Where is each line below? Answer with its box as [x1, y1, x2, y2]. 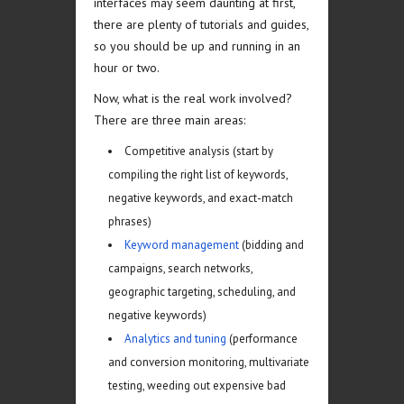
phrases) [108, 214, 151, 229]
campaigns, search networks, [108, 261, 252, 276]
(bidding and [239, 237, 304, 252]
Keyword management [124, 237, 239, 252]
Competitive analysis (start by [124, 143, 273, 159]
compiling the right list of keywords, [108, 167, 288, 182]
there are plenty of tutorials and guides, [94, 16, 308, 32]
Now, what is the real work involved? [94, 90, 292, 106]
